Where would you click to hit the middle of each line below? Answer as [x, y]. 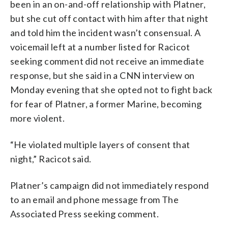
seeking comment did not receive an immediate [107, 61]
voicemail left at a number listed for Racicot [100, 47]
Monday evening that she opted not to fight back [111, 90]
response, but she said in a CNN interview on [103, 75]
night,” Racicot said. [51, 159]
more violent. [38, 118]
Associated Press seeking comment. [85, 214]
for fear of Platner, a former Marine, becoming [106, 104]
